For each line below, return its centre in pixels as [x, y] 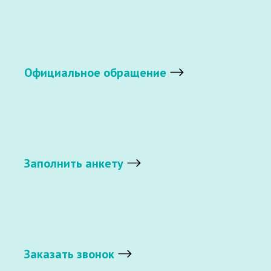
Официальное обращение [95, 73]
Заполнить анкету [74, 163]
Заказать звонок [69, 254]
